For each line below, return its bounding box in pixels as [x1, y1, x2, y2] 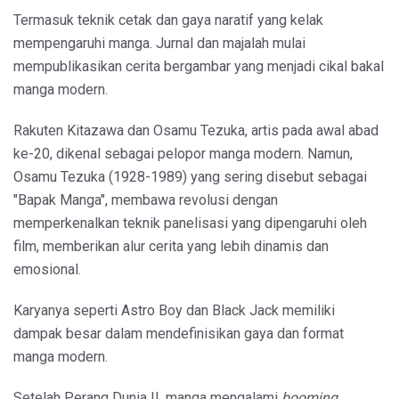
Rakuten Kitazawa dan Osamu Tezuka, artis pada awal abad [13, 121, 379, 139]
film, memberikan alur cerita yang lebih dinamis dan [13, 237, 329, 255]
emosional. [13, 260, 81, 278]
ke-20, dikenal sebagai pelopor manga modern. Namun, [13, 144, 353, 162]
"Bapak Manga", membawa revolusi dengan [13, 191, 278, 208]
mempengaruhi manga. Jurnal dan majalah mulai [13, 34, 305, 52]
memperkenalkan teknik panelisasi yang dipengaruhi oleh [13, 214, 367, 232]
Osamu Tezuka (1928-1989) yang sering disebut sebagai [13, 167, 367, 185]
